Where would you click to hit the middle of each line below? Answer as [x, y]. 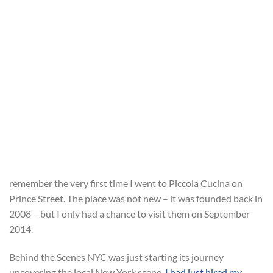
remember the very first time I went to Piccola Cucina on [126, 183]
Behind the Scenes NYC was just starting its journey [116, 257]
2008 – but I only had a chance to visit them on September [129, 214]
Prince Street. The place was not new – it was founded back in [136, 199]
